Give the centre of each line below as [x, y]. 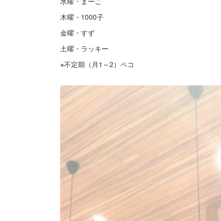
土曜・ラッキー [84, 48]
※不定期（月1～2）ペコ [97, 64]
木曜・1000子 [82, 17]
